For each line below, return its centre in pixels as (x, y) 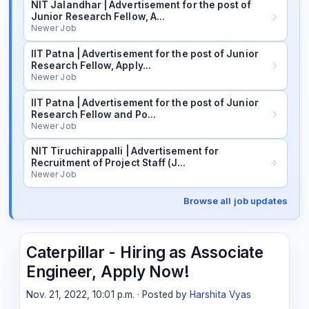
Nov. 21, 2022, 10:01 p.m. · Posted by (108, 294)
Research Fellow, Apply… (91, 65)
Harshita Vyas (221, 294)
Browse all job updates (236, 201)
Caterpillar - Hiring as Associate (145, 252)
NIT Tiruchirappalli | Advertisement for (125, 151)
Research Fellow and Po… (93, 114)
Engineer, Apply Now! (108, 271)
